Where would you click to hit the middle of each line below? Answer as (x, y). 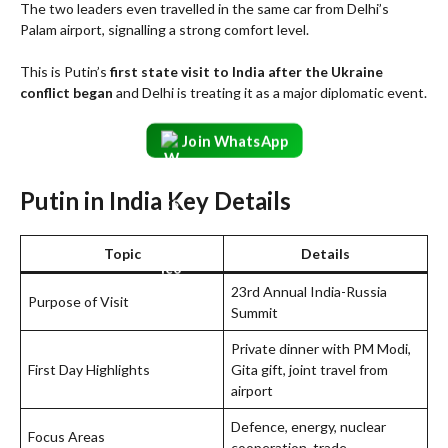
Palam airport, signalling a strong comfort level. (164, 29)
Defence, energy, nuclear (308, 427)
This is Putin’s (65, 71)
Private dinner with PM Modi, (321, 349)
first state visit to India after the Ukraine (246, 71)
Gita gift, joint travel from (309, 370)
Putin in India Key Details (155, 201)
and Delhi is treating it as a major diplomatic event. (270, 92)
